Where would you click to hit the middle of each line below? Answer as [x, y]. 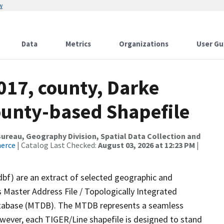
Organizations [144, 44]
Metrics [78, 44]
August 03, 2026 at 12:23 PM [146, 145]
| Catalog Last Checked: [57, 145]
